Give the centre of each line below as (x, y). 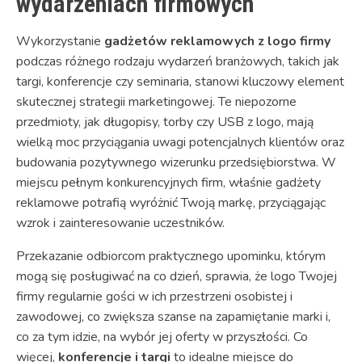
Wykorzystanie (60, 41)
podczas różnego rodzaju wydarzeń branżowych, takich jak (178, 61)
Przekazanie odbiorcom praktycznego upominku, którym (171, 256)
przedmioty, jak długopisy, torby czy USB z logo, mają (165, 122)
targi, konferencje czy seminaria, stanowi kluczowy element (180, 81)
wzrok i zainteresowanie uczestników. (120, 223)
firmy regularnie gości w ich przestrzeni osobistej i (154, 296)
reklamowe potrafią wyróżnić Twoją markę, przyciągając (171, 202)
